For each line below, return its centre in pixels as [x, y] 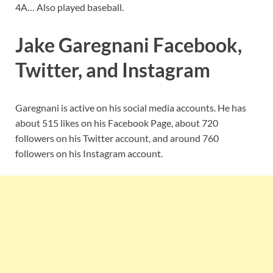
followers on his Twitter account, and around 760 [117, 138]
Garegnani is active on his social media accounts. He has [131, 107]
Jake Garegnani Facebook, [129, 45]
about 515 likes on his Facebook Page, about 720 [117, 122]
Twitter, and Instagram [113, 70]
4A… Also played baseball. [69, 7]
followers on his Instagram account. [89, 153]
